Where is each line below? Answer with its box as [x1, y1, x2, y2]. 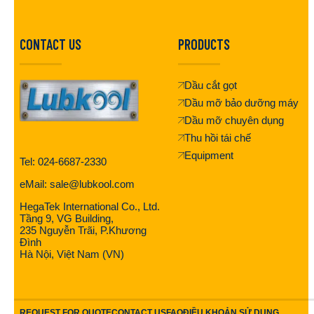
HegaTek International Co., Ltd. [20, 200, 160, 212]
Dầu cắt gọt [184, 78, 237, 91]
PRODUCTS [178, 35, 230, 53]
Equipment [184, 149, 233, 161]
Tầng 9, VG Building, [20, 212, 114, 224]
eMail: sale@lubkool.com [20, 177, 135, 190]
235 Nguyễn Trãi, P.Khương [20, 224, 146, 236]
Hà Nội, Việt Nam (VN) [20, 247, 124, 260]
